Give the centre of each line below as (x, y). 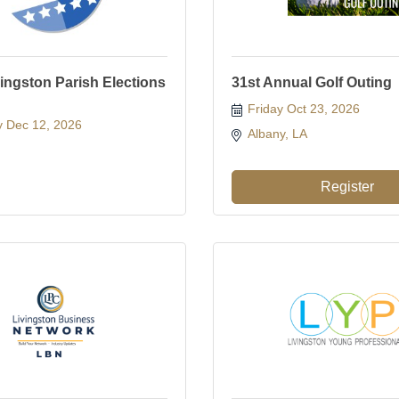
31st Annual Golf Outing (312, 82)
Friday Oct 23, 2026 (303, 109)
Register (347, 187)
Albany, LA (278, 134)
